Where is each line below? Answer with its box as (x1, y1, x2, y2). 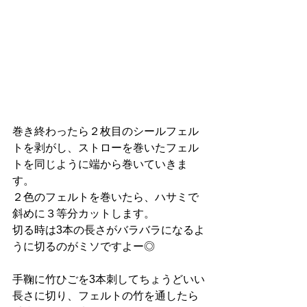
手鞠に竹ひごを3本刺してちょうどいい (12, 273, 205, 285)
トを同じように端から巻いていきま (12, 158, 188, 170)
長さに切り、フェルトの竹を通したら (12, 289, 199, 302)
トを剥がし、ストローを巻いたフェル (12, 141, 199, 153)
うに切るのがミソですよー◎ (12, 240, 155, 252)
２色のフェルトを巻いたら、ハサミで (12, 191, 199, 203)
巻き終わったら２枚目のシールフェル (12, 125, 199, 137)
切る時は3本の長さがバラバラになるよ (12, 223, 205, 236)
